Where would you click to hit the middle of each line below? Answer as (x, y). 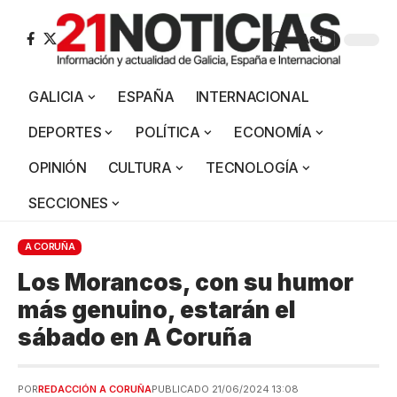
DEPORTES (65, 132)
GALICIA (56, 96)
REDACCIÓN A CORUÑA (95, 389)
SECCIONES (69, 202)
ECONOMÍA (273, 132)
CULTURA (140, 167)
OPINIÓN (58, 167)
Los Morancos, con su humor (186, 282)
